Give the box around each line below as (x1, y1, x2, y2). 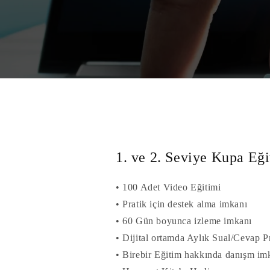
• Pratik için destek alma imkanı (116, 199, 248, 210)
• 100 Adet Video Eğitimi (116, 182, 221, 193)
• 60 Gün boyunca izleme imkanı (116, 216, 252, 227)
